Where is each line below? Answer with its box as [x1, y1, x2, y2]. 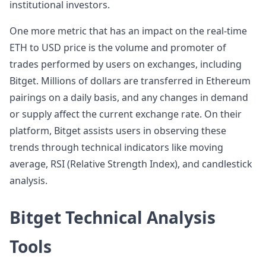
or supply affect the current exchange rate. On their [9, 107, 242, 121]
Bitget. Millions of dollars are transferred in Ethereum [9, 74, 251, 87]
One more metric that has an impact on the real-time [9, 24, 247, 37]
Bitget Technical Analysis [9, 206, 216, 229]
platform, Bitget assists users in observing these [9, 124, 226, 137]
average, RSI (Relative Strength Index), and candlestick [9, 157, 252, 170]
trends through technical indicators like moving [9, 141, 223, 154]
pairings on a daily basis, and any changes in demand [9, 91, 248, 104]
